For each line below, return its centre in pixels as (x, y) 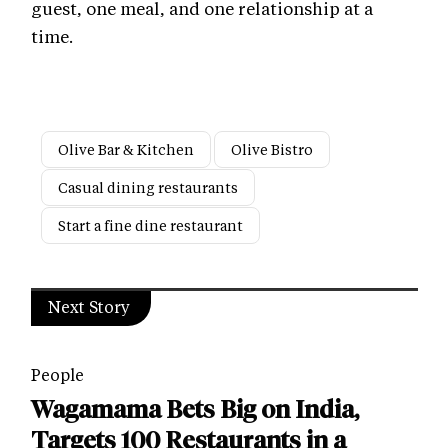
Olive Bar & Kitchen (126, 150)
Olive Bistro (272, 150)
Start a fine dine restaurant (150, 226)
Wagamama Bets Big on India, (195, 410)
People (57, 375)
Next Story (89, 307)
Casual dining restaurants (148, 188)
